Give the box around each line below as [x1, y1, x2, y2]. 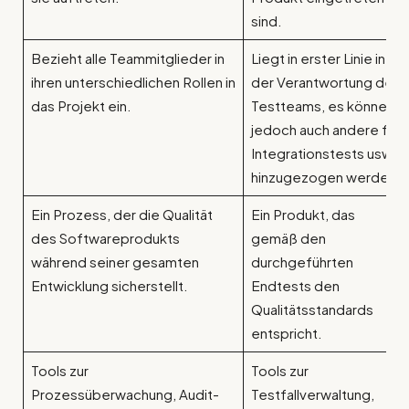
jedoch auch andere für [250, 121, 400, 139]
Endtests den [250, 277, 340, 295]
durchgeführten [250, 253, 353, 271]
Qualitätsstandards [250, 300, 373, 319]
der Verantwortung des [250, 73, 401, 91]
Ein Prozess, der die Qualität [30, 205, 213, 224]
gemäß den [250, 229, 326, 247]
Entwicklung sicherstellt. [30, 277, 188, 295]
